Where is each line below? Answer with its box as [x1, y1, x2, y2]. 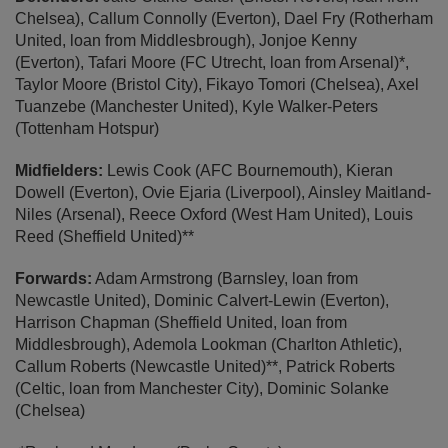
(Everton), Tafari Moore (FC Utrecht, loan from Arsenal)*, [15, 54, 409, 72]
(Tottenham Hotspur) [15, 120, 159, 138]
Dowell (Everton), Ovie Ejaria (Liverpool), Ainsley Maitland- [15, 184, 431, 202]
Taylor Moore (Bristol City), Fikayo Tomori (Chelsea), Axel [15, 76, 419, 94]
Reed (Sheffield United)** [15, 228, 194, 246]
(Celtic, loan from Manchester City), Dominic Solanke [15, 380, 389, 398]
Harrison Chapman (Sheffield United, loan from [15, 314, 347, 332]
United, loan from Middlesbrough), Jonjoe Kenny [15, 32, 357, 50]
